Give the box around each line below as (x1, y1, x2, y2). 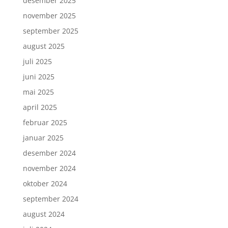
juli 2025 (22, 56, 52, 66)
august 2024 (22, 209, 65, 219)
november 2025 (22, 10, 76, 20)
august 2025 (22, 41, 65, 51)
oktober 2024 (22, 178, 67, 188)
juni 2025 (22, 71, 54, 81)
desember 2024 (22, 148, 76, 158)
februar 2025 (22, 117, 67, 127)
